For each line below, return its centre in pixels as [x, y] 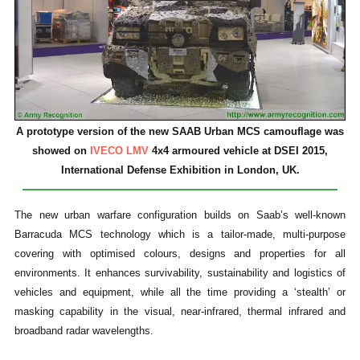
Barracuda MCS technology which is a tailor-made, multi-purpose [180, 235]
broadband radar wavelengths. [84, 331]
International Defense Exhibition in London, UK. [180, 170]
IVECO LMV [119, 150]
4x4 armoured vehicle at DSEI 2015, [238, 150]
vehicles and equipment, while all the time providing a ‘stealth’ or [180, 292]
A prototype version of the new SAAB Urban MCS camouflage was [180, 131]
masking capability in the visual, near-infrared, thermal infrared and [180, 312]
